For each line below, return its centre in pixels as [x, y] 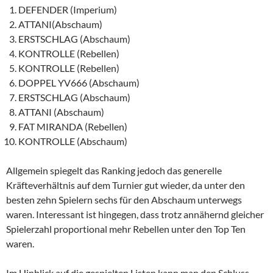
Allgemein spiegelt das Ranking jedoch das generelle [114, 170]
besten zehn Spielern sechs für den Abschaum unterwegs [124, 199]
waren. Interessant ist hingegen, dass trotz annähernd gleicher [135, 214]
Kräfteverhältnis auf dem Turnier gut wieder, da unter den [126, 185]
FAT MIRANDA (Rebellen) [73, 126]
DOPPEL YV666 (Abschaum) [79, 82]
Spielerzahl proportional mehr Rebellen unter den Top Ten [126, 229]
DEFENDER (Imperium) [68, 9]
